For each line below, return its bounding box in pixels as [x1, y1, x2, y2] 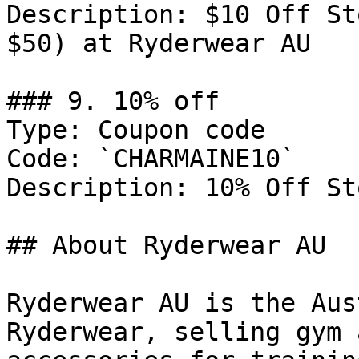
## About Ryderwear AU [6, 231, 326, 260]
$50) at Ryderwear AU [6, 29, 311, 58]
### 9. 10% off [6, 87, 220, 115]
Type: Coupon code [6, 115, 265, 144]
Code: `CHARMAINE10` [6, 144, 296, 173]
